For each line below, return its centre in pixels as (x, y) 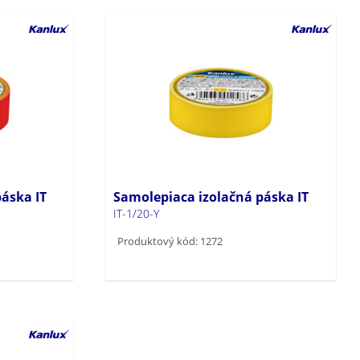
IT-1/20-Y (137, 213)
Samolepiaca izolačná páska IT (211, 196)
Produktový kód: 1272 (170, 241)
